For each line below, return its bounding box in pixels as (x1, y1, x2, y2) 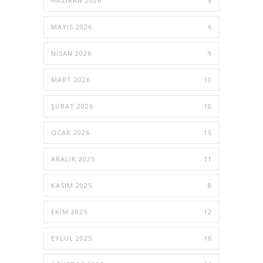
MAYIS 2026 (51, 22, 92, 31)
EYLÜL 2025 (51, 233, 92, 242)
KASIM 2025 (51, 180, 92, 190)
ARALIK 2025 (51, 154, 95, 163)
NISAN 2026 (51, 48, 92, 58)
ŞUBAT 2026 (51, 101, 93, 110)
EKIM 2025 (51, 207, 87, 216)
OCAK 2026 (51, 127, 90, 137)
